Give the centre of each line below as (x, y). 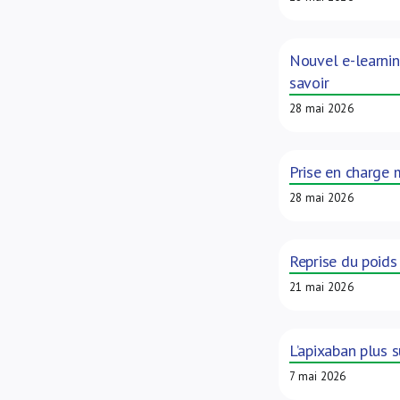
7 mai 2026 (317, 376)
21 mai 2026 (321, 287)
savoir (309, 83)
